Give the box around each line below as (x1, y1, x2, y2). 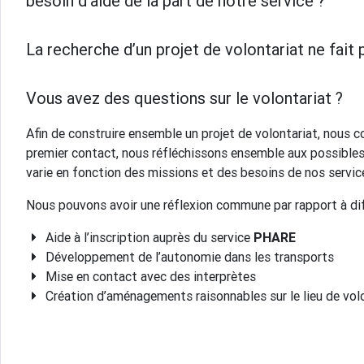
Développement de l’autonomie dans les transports (42, 249, 334, 265)
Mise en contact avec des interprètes (42, 268, 256, 284)
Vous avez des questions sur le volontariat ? (26, 88, 343, 108)
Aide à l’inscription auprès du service (42, 229, 253, 245)
